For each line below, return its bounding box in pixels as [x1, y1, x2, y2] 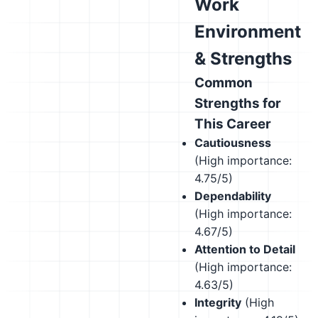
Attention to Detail [194, 242, 295, 256]
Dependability [194, 189, 271, 203]
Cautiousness [194, 136, 271, 150]
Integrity [194, 295, 241, 309]
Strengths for [194, 95, 281, 111]
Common [194, 75, 253, 91]
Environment [194, 21, 301, 42]
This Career [194, 116, 271, 132]
